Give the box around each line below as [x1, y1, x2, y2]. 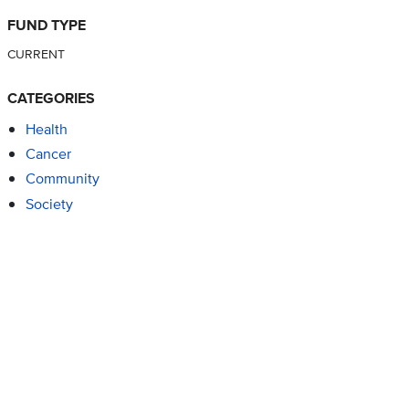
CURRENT [6, 44, 65, 64]
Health [25, 119, 68, 141]
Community [25, 168, 100, 190]
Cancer [25, 143, 71, 165]
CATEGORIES [6, 88, 95, 110]
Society [25, 193, 73, 215]
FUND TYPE [6, 15, 86, 37]
